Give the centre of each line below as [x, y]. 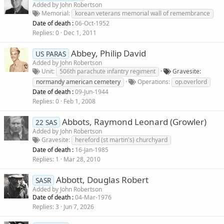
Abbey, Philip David [108, 53]
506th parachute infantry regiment [107, 71]
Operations [153, 82]
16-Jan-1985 [92, 150]
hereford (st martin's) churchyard [121, 140]
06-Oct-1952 [92, 23]
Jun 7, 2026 [79, 207]
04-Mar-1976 [93, 197]
